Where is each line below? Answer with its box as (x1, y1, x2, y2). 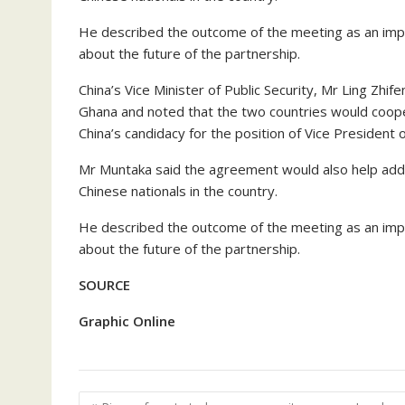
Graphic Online (79, 312, 175, 330)
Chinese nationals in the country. (79, 182, 278, 200)
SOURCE (79, 276, 130, 294)
